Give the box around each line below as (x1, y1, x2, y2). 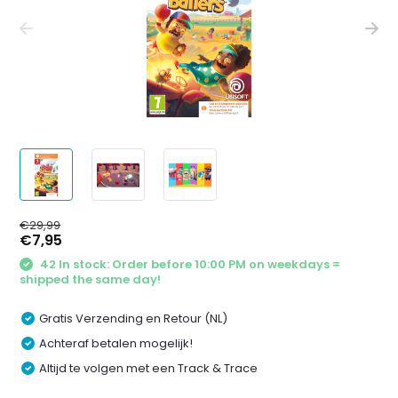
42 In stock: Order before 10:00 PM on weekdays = (37, 256, 341, 274)
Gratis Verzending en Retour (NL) (39, 309, 228, 327)
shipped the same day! (20, 270, 162, 288)
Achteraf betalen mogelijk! (39, 334, 194, 352)
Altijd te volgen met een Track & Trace (39, 359, 259, 377)
